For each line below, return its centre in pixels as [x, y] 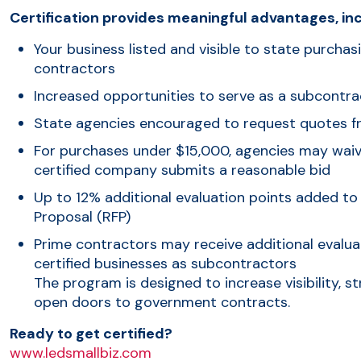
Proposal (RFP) [82, 216]
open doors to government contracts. [162, 302]
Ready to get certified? [91, 333]
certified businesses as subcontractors [165, 263]
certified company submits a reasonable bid [182, 170]
